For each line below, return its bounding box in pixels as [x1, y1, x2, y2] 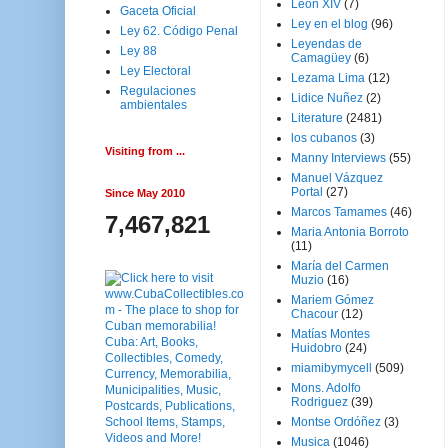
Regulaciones [120, 84, 196, 98]
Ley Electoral [120, 64, 191, 78]
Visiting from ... [105, 145, 185, 157]
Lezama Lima [291, 71, 365, 85]
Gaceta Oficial [120, 4, 196, 18]
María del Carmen [291, 259, 389, 273]
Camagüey [291, 51, 351, 65]
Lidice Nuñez [291, 91, 363, 105]
